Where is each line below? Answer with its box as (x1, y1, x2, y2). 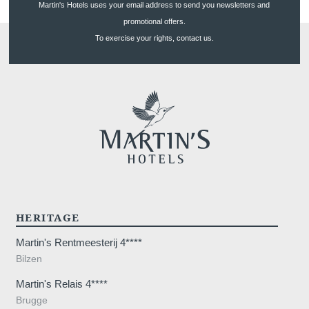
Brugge (15, 295, 48, 306)
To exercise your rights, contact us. (94, 33, 214, 42)
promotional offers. (123, 17, 186, 26)
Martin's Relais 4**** (15, 277, 108, 290)
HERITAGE (15, 210, 80, 224)
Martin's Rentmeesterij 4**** (15, 237, 142, 249)
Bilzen (15, 254, 42, 265)
